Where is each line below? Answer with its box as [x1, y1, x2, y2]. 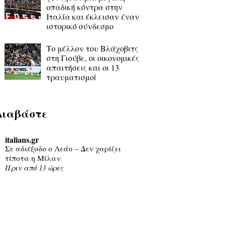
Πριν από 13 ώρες [5, 162, 63, 173]
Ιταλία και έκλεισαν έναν [46, 11, 139, 22]
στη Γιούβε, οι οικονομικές [46, 52, 139, 64]
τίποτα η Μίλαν [5, 152, 61, 163]
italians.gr [5, 133, 39, 145]
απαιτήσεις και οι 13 [46, 62, 119, 73]
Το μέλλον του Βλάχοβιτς [46, 43, 138, 54]
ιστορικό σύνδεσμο [46, 20, 114, 31]
